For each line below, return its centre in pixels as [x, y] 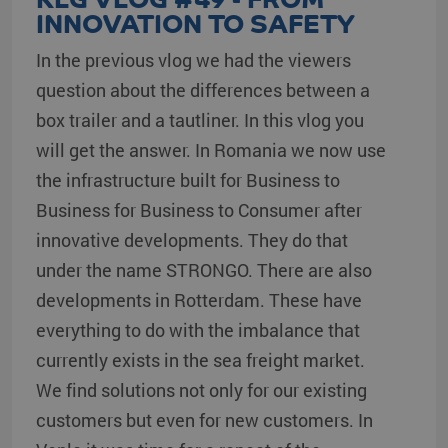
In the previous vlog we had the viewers [193, 59]
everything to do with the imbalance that [198, 329]
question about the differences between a [203, 89]
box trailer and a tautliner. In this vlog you [200, 119]
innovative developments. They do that [192, 239]
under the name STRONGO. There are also [204, 269]
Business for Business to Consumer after [199, 209]
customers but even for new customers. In [204, 419]
